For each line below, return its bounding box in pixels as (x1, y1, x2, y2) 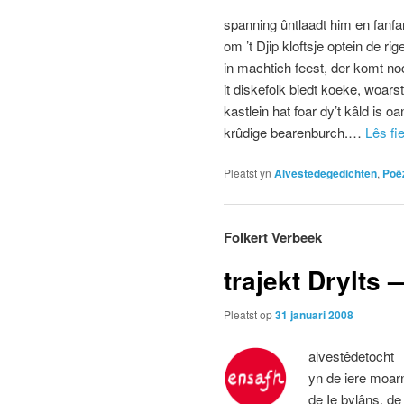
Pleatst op (224, 307, 275, 323)
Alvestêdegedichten (274, 165, 377, 182)
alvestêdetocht (308, 345, 395, 365)
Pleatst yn (224, 165, 271, 181)
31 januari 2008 (275, 307, 353, 324)
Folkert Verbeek (224, 227, 322, 248)
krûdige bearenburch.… (224, 122, 365, 142)
